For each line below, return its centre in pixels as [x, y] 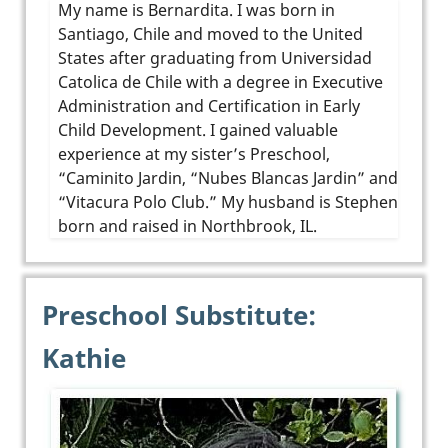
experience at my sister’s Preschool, [194, 153]
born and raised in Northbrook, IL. [187, 225]
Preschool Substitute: [179, 315]
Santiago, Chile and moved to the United [210, 33]
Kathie [84, 358]
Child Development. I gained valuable [198, 129]
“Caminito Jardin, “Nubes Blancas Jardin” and [228, 177]
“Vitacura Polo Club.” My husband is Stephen [228, 201]
